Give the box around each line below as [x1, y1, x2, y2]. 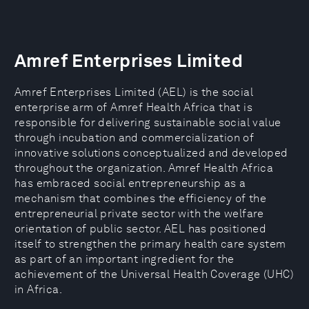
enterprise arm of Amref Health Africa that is [14, 101, 252, 114]
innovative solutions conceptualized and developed [14, 146, 288, 159]
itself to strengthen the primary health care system [14, 237, 286, 250]
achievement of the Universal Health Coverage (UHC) [14, 268, 294, 281]
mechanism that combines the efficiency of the [14, 192, 266, 205]
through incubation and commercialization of [14, 131, 255, 144]
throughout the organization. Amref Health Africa [14, 161, 274, 175]
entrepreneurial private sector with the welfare [14, 207, 264, 220]
